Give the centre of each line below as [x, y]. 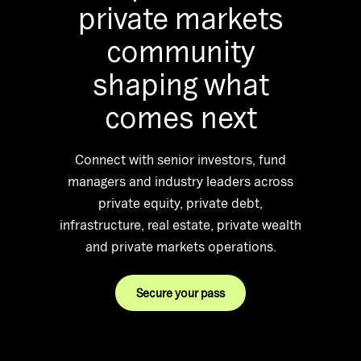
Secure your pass [180, 293]
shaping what [180, 84]
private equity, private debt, [180, 202]
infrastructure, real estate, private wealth [180, 224]
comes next [180, 117]
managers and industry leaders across [180, 180]
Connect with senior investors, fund [180, 159]
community [180, 51]
